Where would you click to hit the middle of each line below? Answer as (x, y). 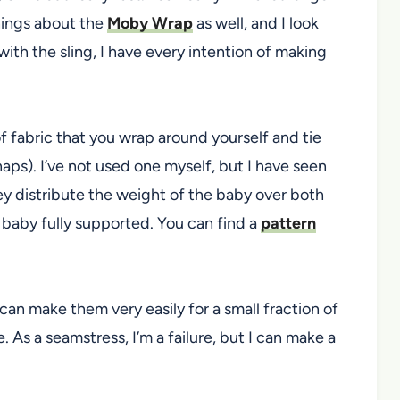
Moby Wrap (150, 23)
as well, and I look (256, 23)
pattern (288, 223)
